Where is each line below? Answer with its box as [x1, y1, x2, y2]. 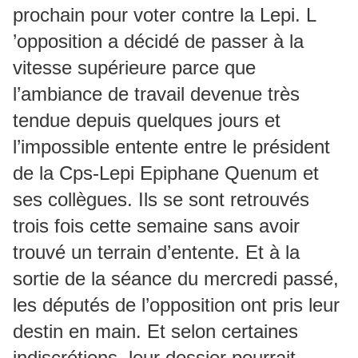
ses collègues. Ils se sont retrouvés [13, 189, 309, 210]
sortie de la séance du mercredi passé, [13, 268, 339, 289]
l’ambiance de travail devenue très [13, 83, 300, 105]
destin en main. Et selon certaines [13, 320, 298, 342]
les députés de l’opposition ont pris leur [13, 294, 340, 316]
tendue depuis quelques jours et [13, 109, 280, 131]
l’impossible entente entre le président [13, 136, 330, 157]
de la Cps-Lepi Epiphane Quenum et [13, 162, 319, 184]
